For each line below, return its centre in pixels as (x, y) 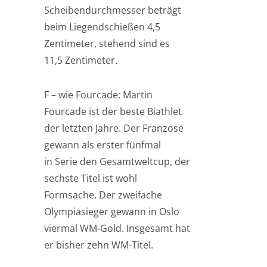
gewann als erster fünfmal (103, 145)
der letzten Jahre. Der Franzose (114, 128)
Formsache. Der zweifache (103, 195)
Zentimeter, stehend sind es (107, 44)
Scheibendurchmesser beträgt (113, 10)
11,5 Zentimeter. (81, 60)
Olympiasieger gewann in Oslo (112, 212)
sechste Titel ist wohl (91, 178)
